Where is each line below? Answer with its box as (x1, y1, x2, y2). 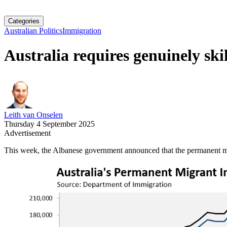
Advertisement (4, 128, 51, 137)
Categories (8, 17, 40, 25)
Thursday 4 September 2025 (4, 119, 95, 128)
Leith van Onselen (4, 110, 63, 119)
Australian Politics (4, 26, 62, 35)
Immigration (62, 26, 101, 35)
